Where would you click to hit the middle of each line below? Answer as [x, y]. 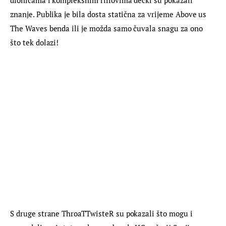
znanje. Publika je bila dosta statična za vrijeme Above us [109, 14]
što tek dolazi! [35, 43]
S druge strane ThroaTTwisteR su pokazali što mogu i [102, 214]
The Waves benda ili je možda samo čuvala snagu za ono [107, 29]
